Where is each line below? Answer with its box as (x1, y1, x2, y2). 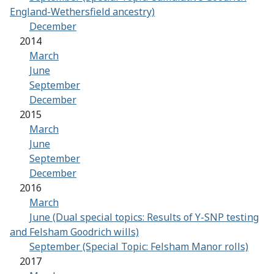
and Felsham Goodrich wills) (10, 225, 139, 239)
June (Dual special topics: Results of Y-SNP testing (29, 210, 259, 224)
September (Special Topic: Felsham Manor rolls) (29, 240, 248, 254)
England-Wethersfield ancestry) (10, 5, 155, 19)
